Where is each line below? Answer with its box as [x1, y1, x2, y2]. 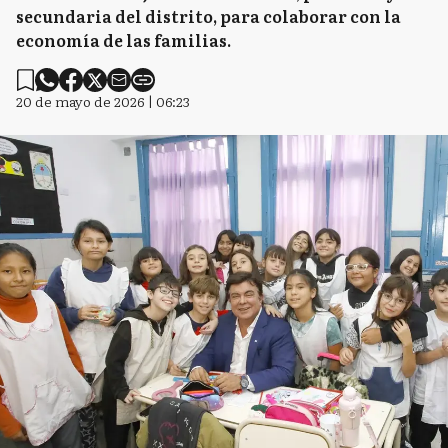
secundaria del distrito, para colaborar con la [16, 4, 401, 28]
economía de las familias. [16, 28, 231, 52]
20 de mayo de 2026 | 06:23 [16, 91, 190, 111]
